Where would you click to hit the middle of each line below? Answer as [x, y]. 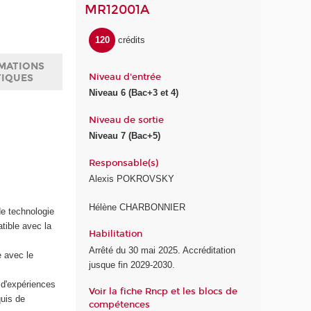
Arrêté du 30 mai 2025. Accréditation [162, 250]
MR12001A [117, 9]
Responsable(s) [124, 163]
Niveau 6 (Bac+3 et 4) [134, 93]
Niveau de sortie [127, 120]
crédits [131, 40]
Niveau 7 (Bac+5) [125, 136]
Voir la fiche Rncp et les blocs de [163, 292]
